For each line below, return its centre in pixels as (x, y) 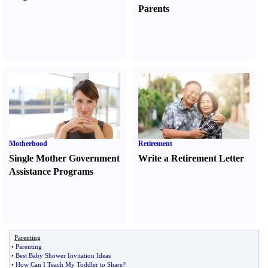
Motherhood (28, 144)
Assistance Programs (51, 171)
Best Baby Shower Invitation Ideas (63, 255)
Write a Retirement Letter (191, 158)
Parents (154, 9)
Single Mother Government (64, 158)
